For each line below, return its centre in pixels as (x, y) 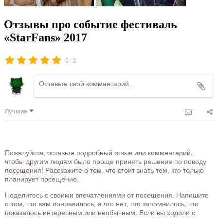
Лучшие (16, 111)
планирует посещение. (42, 179)
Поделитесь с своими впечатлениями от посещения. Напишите (107, 195)
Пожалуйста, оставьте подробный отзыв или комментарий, (99, 153)
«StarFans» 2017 (45, 37)
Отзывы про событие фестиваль (91, 24)
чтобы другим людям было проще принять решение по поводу (106, 161)
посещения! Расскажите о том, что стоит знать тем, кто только (104, 170)
